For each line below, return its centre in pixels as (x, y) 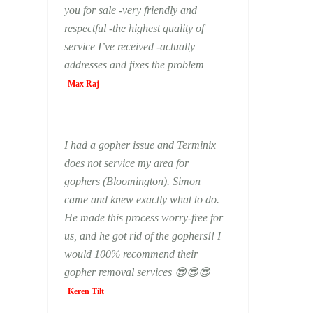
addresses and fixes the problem (134, 65)
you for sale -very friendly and (130, 10)
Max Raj (83, 84)
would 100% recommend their (131, 254)
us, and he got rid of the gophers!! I (140, 236)
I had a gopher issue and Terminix (140, 145)
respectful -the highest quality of (134, 28)
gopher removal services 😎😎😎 (137, 272)
